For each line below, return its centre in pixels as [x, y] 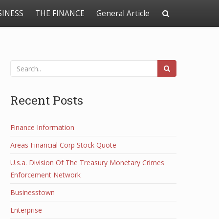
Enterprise [26, 210]
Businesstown [33, 192]
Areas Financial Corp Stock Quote [63, 145]
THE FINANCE [60, 13]
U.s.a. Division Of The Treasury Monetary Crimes [87, 163]
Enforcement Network [45, 175]
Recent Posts [47, 100]
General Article [123, 13]
